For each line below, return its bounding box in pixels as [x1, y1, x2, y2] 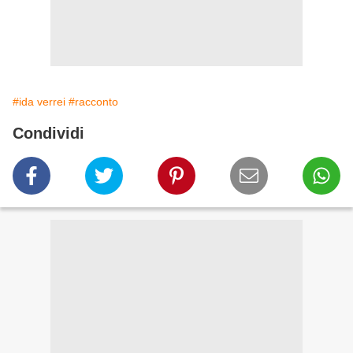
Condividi [13, 124, 84, 143]
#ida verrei [13, 95, 65, 109]
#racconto [69, 95, 118, 109]
